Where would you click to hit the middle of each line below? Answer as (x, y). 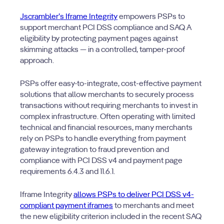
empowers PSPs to (151, 17)
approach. (38, 61)
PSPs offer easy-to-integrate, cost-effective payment (111, 84)
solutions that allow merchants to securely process (107, 95)
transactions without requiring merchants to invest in (109, 106)
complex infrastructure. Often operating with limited (107, 117)
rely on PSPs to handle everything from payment (103, 139)
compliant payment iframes (66, 206)
